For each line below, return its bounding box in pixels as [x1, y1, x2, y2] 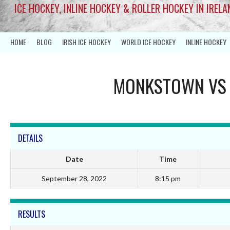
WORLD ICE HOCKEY [121, 36, 176, 48]
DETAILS [18, 131, 43, 144]
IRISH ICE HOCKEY [62, 36, 111, 48]
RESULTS [18, 207, 45, 220]
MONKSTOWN [113, 71, 205, 99]
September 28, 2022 [42, 174, 107, 183]
